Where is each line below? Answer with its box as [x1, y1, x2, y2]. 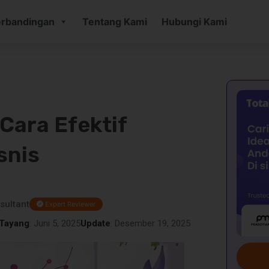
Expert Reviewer [43, 199, 96, 208]
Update [80, 217, 110, 229]
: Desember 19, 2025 [110, 217, 190, 229]
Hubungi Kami [161, 15, 227, 28]
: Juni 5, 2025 [29, 217, 80, 229]
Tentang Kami [82, 15, 147, 28]
